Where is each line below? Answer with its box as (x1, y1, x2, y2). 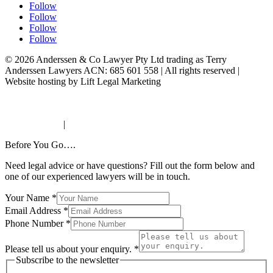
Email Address (5, 205, 63, 216)
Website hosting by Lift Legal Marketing (5, 76, 161, 87)
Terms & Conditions (68, 118, 146, 129)
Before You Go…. (5, 139, 76, 150)
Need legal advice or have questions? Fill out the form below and (5, 160, 255, 171)
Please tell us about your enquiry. (5, 243, 134, 254)
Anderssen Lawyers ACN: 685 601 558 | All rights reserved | (5, 65, 239, 76)
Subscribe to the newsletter (16, 254, 119, 265)
